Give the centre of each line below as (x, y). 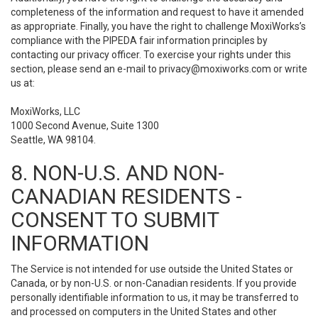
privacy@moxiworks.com (215, 69)
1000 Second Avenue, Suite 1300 (85, 126)
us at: (23, 83)
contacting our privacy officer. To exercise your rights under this (151, 55)
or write (289, 69)
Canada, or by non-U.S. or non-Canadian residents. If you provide (154, 283)
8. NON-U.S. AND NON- (117, 173)
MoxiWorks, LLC (45, 111)
